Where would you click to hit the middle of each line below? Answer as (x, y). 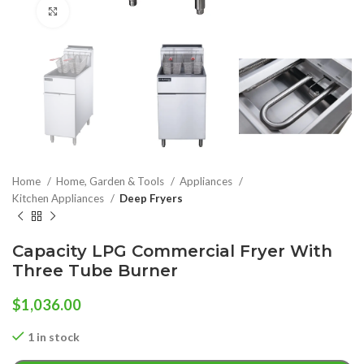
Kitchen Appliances (59, 199)
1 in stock (54, 337)
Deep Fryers (151, 199)
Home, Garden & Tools (111, 182)
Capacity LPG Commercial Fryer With (172, 251)
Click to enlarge (110, 11)
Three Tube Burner (95, 271)
